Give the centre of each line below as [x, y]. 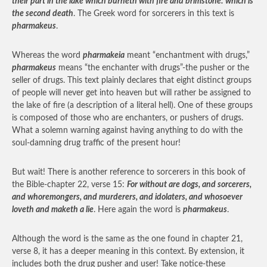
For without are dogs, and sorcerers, [189, 185]
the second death [43, 14]
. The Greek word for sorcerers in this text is [154, 14]
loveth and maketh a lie [53, 210]
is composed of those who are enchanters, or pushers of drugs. [128, 118]
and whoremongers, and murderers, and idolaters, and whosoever [127, 197]
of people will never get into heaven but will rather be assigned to [131, 93]
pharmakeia [104, 55]
